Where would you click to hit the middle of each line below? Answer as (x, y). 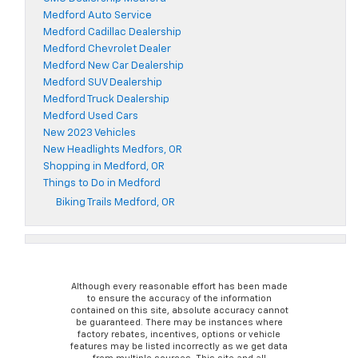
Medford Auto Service (97, 16)
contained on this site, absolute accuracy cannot (179, 311)
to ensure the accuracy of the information (179, 299)
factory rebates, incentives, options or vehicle (179, 335)
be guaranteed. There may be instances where (179, 323)
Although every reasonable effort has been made (179, 287)
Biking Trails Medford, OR (115, 203)
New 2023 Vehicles (89, 133)
